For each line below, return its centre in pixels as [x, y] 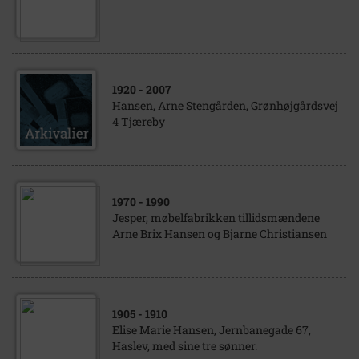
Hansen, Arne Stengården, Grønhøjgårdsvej [225, 105]
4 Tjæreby [139, 121]
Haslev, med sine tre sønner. [185, 346]
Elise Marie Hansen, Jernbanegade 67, [212, 330]
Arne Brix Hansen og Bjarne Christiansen [220, 234]
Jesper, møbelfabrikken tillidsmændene [216, 218]
